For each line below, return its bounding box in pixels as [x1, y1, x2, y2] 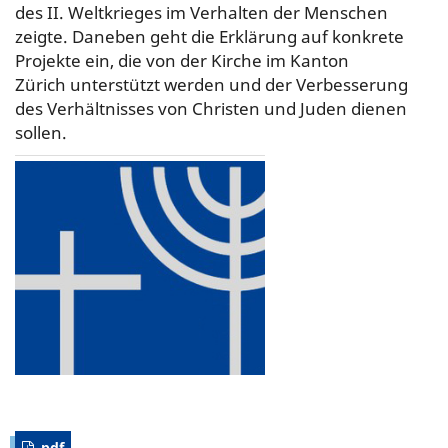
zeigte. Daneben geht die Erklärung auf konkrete [14, 24, 404, 48]
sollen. [14, 120, 67, 144]
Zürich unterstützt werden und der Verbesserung [14, 72, 408, 96]
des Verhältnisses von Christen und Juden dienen [14, 96, 407, 120]
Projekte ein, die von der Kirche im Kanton [14, 48, 349, 72]
